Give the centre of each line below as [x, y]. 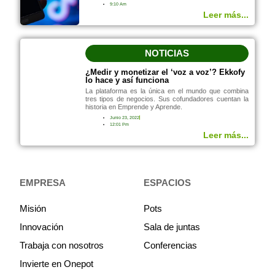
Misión [33, 209]
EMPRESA [43, 183]
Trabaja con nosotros [62, 246]
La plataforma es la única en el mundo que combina [167, 91]
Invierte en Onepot [57, 264]
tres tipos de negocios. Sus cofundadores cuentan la [167, 99]
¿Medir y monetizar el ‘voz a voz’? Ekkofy [165, 72]
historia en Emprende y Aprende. [134, 107]
